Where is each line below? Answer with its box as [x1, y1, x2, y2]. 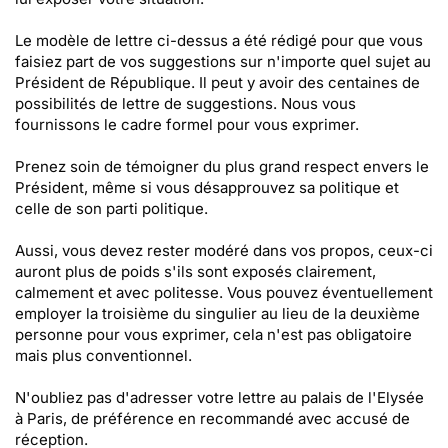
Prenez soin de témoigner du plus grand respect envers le [15, 157, 429, 176]
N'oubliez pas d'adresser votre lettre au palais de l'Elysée [15, 388, 424, 407]
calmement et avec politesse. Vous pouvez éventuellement [15, 283, 433, 302]
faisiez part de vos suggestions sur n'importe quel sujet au [15, 52, 431, 71]
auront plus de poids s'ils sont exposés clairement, [15, 262, 376, 281]
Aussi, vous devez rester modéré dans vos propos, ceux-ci [15, 241, 433, 260]
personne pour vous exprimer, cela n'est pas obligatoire [15, 325, 412, 344]
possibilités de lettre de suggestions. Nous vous [15, 94, 356, 113]
